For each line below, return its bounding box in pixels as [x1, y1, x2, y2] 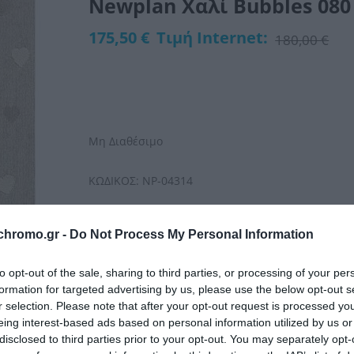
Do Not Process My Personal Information [70, 228, 314, 242]
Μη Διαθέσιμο [88, 134, 164, 149]
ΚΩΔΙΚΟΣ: [88, 173, 140, 189]
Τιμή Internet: [156, 27, 269, 49]
